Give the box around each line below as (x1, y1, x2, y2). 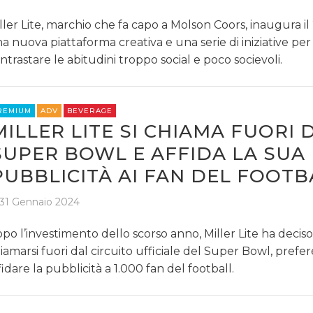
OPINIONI (34, 95, 86, 108)
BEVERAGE (66, 106, 112, 115)
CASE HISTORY (34, 62, 110, 75)
